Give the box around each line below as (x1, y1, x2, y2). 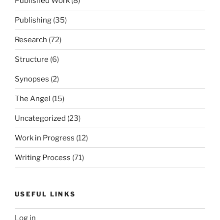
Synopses (15, 74, 49, 83)
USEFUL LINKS (15, 190, 76, 198)
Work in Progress (15, 133, 75, 142)
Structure (15, 55, 49, 64)
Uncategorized (15, 113, 66, 123)
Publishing (15, 15, 52, 25)
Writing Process (15, 153, 71, 162)
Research (15, 35, 47, 44)
